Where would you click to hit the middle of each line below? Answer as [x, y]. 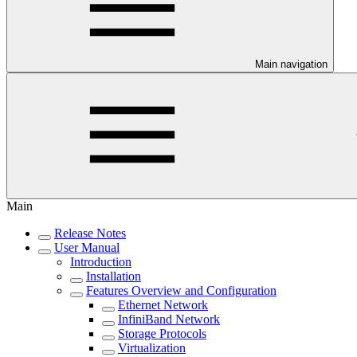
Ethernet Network [163, 305]
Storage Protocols [162, 334]
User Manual [87, 248]
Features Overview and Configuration [181, 291]
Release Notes [90, 233]
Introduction [101, 262]
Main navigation [291, 65]
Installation [114, 277]
